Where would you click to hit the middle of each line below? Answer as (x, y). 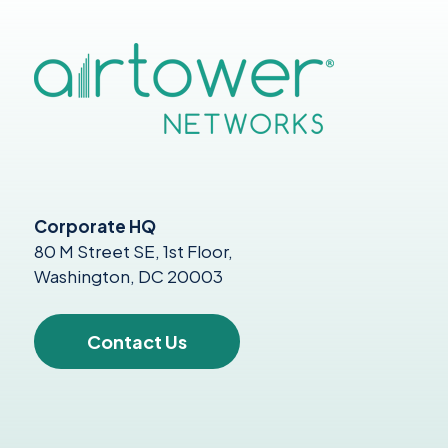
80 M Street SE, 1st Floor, (135, 250)
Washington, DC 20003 (128, 275)
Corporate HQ (95, 225)
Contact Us (137, 341)
